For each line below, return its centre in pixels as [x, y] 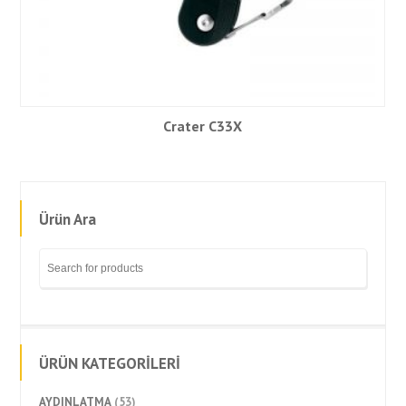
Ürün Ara [68, 219]
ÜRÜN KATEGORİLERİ [110, 363]
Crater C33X [203, 126]
